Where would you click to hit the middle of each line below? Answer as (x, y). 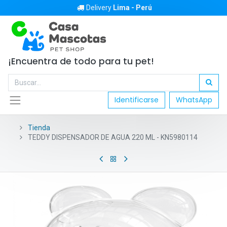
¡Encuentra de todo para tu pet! (82, 61)
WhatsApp (194, 100)
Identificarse (137, 100)
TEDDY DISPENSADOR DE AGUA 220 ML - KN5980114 (113, 137)
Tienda (39, 127)
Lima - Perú (133, 8)
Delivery (100, 8)
